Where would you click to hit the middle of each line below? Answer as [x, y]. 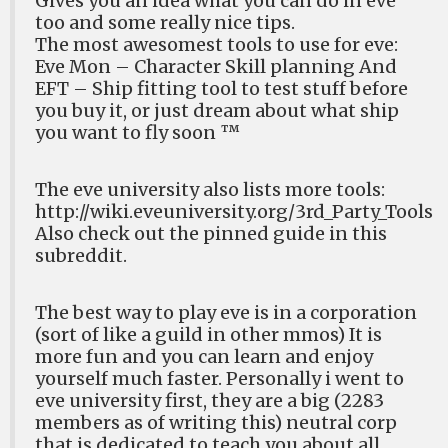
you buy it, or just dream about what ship [217, 110]
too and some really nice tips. [165, 22]
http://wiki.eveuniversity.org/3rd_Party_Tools [234, 211]
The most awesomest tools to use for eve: [216, 44]
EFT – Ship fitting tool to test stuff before [221, 88]
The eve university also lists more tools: [210, 189]
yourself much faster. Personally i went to [219, 378]
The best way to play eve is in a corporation [226, 312]
